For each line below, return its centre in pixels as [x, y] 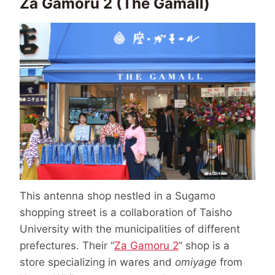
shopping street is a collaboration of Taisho [126, 212]
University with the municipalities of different [130, 229]
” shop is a [204, 246]
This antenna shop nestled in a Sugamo [118, 196]
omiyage [196, 262]
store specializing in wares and [97, 262]
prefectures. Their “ [67, 246]
